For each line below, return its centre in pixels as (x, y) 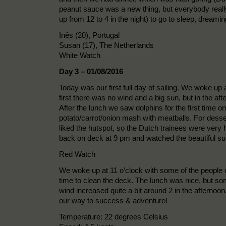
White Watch (80, 55)
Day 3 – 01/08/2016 (91, 71)
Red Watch (77, 154)
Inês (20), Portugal (89, 35)
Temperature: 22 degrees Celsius (114, 216)
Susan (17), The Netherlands (106, 45)
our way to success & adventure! (113, 200)
